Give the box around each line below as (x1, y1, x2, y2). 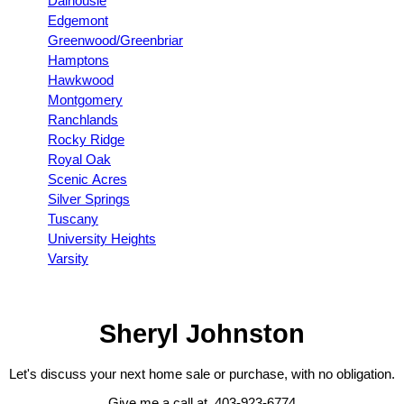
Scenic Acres (48, 171, 127, 187)
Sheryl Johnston (99, 318, 305, 349)
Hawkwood (48, 72, 114, 87)
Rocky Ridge (48, 132, 124, 147)
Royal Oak (48, 151, 111, 167)
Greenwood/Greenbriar (48, 32, 183, 48)
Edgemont (48, 13, 108, 28)
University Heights (48, 231, 156, 246)
